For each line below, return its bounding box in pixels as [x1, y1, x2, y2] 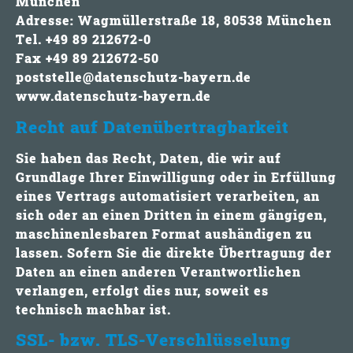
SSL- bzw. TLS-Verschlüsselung [16, 329, 292, 351]
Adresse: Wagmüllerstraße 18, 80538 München [16, 12, 332, 29]
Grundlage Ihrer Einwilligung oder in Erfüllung [16, 168, 336, 185]
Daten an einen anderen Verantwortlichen [16, 262, 301, 280]
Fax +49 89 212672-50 [16, 50, 159, 67]
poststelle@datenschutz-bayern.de [16, 69, 251, 86]
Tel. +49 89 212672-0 [16, 31, 151, 48]
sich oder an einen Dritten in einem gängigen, [16, 206, 327, 223]
